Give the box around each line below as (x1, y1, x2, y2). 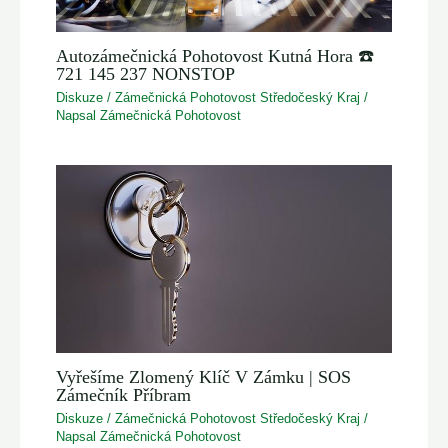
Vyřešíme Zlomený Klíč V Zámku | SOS (56, 367, 352, 387)
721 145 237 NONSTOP (56, 64, 236, 84)
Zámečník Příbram (56, 385, 192, 405)
